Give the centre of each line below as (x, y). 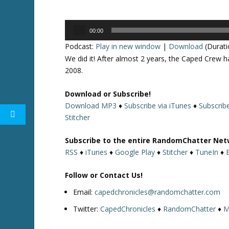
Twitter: (87, 209)
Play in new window (128, 47)
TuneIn (207, 152)
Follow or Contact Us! (104, 175)
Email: (84, 192)
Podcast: (81, 47)
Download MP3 (91, 105)
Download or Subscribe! (108, 94)
